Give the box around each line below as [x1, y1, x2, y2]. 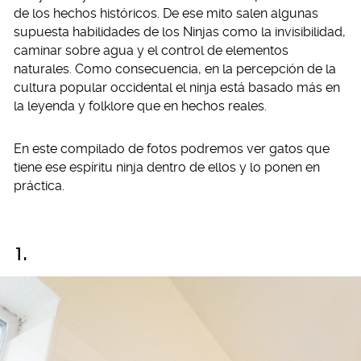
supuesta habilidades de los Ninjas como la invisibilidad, [14, 24, 346, 39]
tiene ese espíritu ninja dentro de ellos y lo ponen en [14, 160, 320, 175]
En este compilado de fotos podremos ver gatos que [14, 141, 330, 156]
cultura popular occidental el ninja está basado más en [14, 80, 340, 95]
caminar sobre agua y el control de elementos [14, 43, 288, 58]
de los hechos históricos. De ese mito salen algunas [14, 6, 318, 21]
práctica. [14, 178, 64, 193]
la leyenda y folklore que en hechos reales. [14, 98, 267, 114]
